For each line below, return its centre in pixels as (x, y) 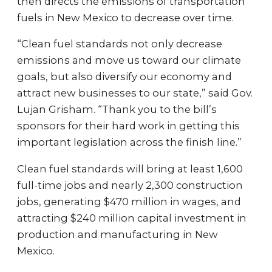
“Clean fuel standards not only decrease (120, 44)
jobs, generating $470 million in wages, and (129, 201)
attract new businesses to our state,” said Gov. (135, 93)
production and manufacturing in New (117, 234)
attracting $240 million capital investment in (132, 218)
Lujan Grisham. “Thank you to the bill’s (117, 109)
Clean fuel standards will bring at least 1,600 (130, 168)
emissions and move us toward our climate (129, 60)
